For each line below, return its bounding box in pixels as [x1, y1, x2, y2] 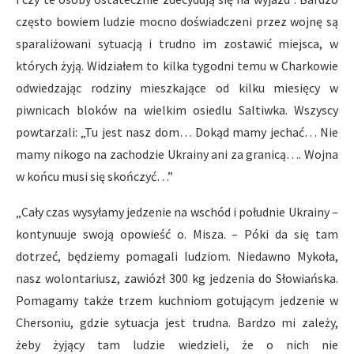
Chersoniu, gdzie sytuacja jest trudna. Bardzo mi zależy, [16, 314, 338, 330]
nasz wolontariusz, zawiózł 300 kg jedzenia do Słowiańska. [16, 270, 338, 286]
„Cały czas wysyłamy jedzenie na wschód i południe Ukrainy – [16, 204, 338, 220]
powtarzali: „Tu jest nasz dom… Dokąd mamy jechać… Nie [16, 124, 338, 140]
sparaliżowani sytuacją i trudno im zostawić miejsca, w [16, 36, 338, 51]
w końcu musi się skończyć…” [16, 168, 173, 184]
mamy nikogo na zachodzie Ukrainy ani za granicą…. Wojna [16, 146, 338, 162]
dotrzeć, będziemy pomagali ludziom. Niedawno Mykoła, [16, 248, 338, 264]
